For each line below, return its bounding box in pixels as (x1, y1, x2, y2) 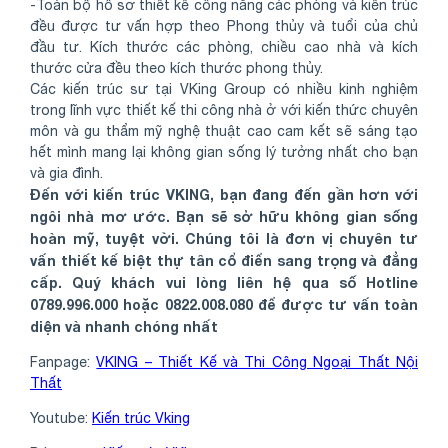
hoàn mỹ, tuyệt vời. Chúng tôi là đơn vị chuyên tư (30, 230, 418, 248)
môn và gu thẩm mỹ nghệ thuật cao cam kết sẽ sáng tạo (30, 123, 418, 140)
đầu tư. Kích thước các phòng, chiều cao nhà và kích (30, 39, 418, 56)
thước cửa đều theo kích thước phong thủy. (30, 60, 323, 77)
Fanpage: (30, 354, 97, 371)
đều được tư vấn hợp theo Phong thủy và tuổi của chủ (30, 18, 418, 35)
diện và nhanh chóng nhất (30, 318, 218, 336)
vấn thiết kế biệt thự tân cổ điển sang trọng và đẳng (30, 252, 418, 270)
